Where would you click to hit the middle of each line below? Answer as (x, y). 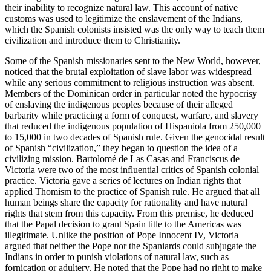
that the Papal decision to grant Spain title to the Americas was (123, 224)
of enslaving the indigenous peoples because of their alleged (119, 104)
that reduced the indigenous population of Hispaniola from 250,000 (133, 126)
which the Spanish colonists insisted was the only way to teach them (135, 29)
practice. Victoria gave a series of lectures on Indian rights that (123, 180)
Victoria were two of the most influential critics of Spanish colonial (132, 169)
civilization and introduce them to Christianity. (93, 40)
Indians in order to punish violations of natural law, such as (117, 256)
